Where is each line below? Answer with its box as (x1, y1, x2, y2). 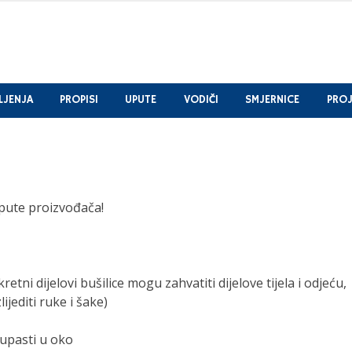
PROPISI (59, 93, 98, 108)
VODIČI (183, 93, 218, 108)
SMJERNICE (245, 93, 300, 108)
